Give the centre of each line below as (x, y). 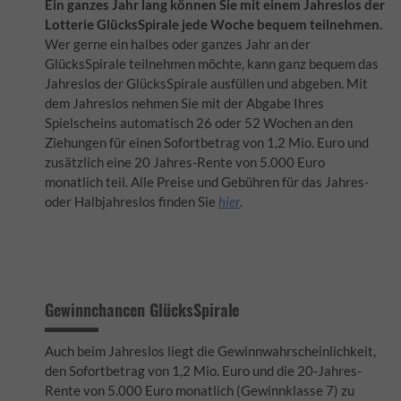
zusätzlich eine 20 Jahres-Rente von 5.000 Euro (185, 162)
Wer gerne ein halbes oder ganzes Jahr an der (178, 44)
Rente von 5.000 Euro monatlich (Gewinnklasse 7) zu (200, 390)
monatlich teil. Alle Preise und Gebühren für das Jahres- (207, 182)
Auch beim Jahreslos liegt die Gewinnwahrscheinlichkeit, (210, 351)
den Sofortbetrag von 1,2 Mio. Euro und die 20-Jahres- (203, 371)
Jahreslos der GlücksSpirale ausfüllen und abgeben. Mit (206, 83)
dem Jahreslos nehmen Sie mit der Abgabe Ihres (184, 103)
